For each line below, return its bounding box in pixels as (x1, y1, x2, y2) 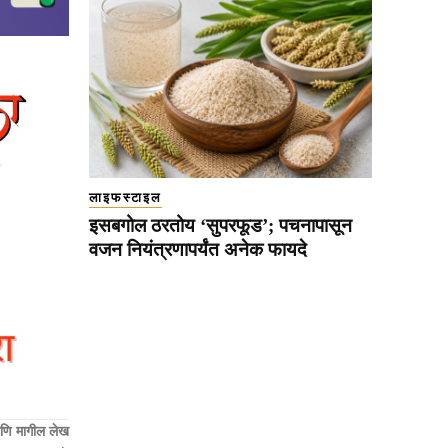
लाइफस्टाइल (89, 190, 162, 206)
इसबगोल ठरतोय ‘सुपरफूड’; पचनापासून (89, 215, 352, 237)
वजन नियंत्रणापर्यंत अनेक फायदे (89, 239, 307, 261)
